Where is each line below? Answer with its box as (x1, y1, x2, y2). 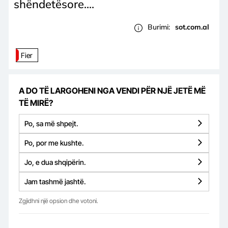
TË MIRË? (19, 97, 53, 108)
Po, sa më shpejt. (24, 119, 78, 128)
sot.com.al (175, 22, 209, 32)
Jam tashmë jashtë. (24, 177, 86, 186)
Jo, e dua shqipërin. (24, 157, 86, 166)
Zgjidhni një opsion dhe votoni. (19, 196, 98, 205)
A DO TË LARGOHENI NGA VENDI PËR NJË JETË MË (19, 85, 206, 96)
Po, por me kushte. (24, 138, 84, 147)
